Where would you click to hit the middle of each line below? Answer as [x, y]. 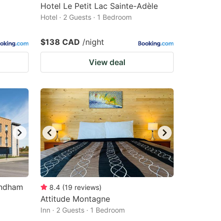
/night [93, 42]
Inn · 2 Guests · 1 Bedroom [83, 210]
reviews [87, 187]
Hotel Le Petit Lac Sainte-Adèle [99, 6]
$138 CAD [60, 42]
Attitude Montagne [75, 199]
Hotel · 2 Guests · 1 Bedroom [86, 17]
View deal [107, 62]
